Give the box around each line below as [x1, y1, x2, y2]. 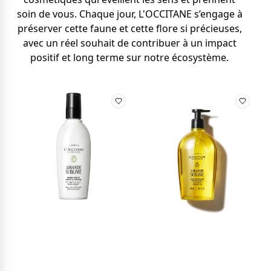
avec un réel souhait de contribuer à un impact [22, 36, 237, 50]
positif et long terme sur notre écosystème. [30, 51, 229, 64]
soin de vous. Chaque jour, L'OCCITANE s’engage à [16, 7, 243, 21]
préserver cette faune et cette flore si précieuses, [17, 22, 242, 35]
